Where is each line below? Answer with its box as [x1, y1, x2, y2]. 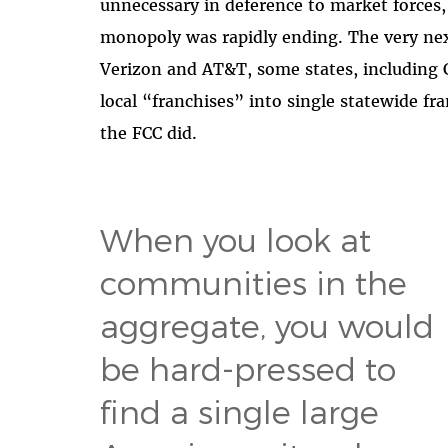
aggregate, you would [100, 305, 435, 344]
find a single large [100, 391, 380, 430]
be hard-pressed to [100, 348, 397, 387]
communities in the [100, 262, 408, 301]
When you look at [100, 219, 372, 258]
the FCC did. [100, 122, 198, 143]
